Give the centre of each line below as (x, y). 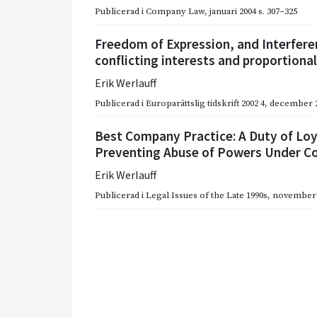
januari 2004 (233, 11)
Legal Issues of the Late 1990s (207, 195)
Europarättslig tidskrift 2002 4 (205, 103)
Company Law (175, 11)
